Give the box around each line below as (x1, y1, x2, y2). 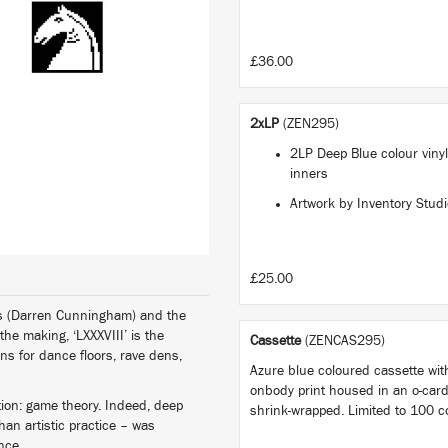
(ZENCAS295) (305, 334, 385, 348)
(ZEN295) (283, 117, 339, 131)
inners (290, 167, 335, 181)
